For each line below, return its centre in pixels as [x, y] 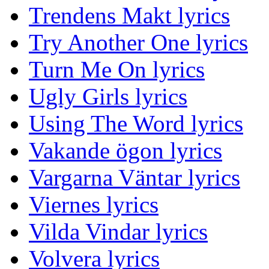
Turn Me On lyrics [117, 70]
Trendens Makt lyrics [129, 16]
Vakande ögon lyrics [125, 151]
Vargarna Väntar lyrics [134, 178]
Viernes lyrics [94, 205]
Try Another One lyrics [138, 43]
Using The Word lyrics [136, 124]
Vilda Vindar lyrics [118, 232]
